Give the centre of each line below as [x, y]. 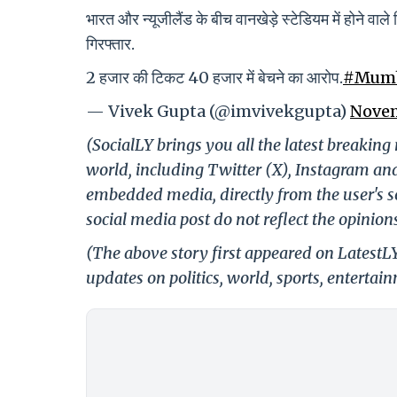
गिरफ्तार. [110, 43]
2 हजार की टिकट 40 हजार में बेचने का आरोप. [214, 77]
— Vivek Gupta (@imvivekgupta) [218, 111]
